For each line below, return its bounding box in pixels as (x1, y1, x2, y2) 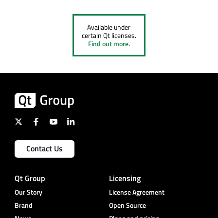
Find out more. (88, 38, 130, 49)
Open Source (109, 200, 146, 211)
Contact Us (26, 143, 63, 155)
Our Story (15, 187, 42, 198)
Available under (87, 22, 131, 33)
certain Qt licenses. (81, 30, 136, 41)
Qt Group (15, 172, 45, 184)
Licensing (109, 172, 141, 184)
